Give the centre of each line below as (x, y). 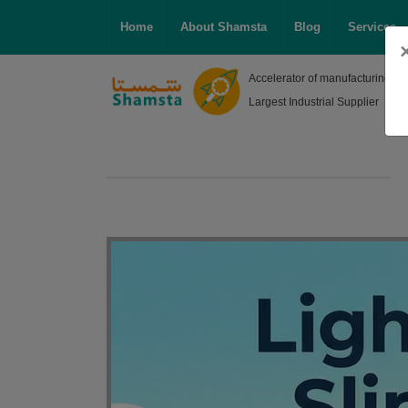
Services (372, 26)
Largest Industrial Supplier (314, 102)
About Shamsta (224, 26)
